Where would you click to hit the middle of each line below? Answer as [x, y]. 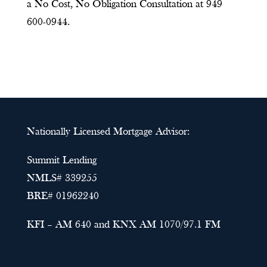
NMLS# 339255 [62, 178]
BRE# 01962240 [63, 196]
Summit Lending [61, 161]
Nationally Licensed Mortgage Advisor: [108, 132]
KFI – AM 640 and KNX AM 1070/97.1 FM [123, 225]
